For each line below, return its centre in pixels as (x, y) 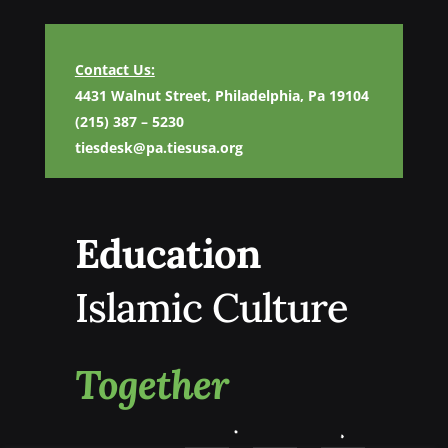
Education (167, 254)
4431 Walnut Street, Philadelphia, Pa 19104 (221, 96)
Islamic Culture (211, 308)
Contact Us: (114, 70)
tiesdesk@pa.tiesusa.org (158, 148)
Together (151, 385)
